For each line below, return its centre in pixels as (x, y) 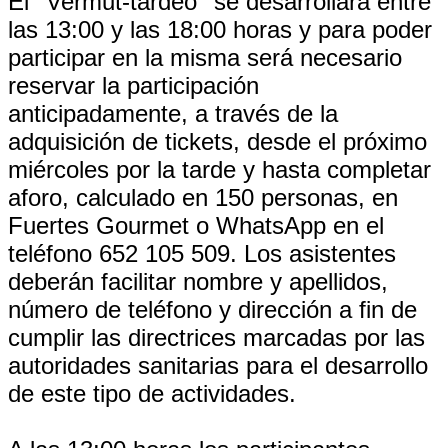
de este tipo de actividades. (152, 393)
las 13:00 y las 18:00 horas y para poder (220, 29)
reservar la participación (133, 85)
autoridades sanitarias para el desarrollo (218, 365)
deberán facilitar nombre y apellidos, (198, 281)
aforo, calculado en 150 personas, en (203, 197)
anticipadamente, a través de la (173, 113)
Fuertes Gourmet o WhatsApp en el (196, 225)
